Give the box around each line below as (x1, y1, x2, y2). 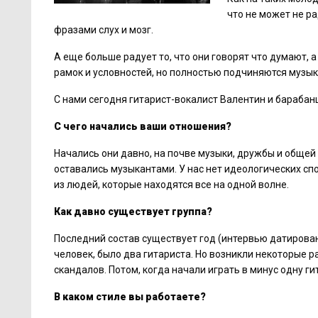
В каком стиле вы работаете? (54, 291, 206, 302)
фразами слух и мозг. (54, 24, 153, 35)
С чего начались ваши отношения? (54, 121, 231, 132)
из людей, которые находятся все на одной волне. (54, 179, 289, 190)
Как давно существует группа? (54, 206, 212, 217)
